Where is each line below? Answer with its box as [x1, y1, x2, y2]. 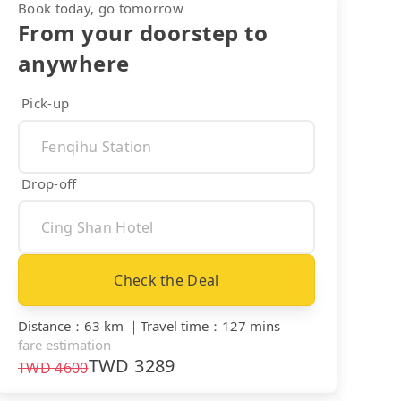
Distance [18, 316, 71, 335]
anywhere [18, 47, 130, 78]
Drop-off [21, 174, 77, 192]
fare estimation [18, 335, 111, 354]
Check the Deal [114, 269, 219, 290]
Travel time [141, 316, 209, 335]
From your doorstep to [18, 17, 269, 47]
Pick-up [21, 93, 70, 112]
